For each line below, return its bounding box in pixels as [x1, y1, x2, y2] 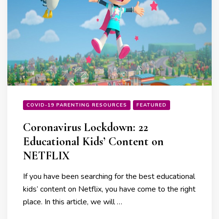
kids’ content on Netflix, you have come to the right [23, 183, 196, 195]
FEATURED [136, 101, 167, 109]
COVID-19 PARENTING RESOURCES [26, 101, 127, 109]
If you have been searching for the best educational [23, 171, 195, 182]
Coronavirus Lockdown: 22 [23, 120, 148, 134]
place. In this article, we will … [23, 196, 122, 207]
